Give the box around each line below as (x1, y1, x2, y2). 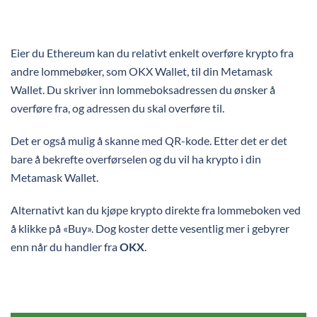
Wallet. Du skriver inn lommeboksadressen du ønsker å (11, 83, 275, 96)
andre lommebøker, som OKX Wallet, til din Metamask (11, 64, 272, 78)
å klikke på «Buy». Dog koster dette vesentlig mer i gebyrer (11, 221, 289, 235)
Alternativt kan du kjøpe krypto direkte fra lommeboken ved (11, 203, 301, 217)
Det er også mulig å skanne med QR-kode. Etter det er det (11, 134, 287, 147)
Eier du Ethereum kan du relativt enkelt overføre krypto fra (11, 46, 294, 59)
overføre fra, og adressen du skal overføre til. (11, 101, 224, 115)
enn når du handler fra (11, 240, 120, 253)
